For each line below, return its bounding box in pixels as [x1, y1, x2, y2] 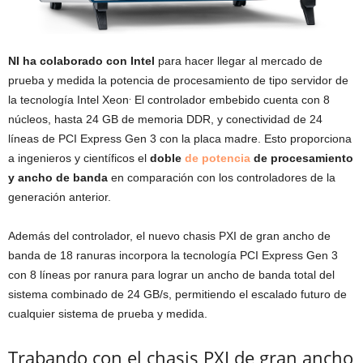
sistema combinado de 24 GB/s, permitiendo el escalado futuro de [8, 288, 347, 301]
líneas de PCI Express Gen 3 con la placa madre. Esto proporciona [8, 132, 352, 145]
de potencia [185, 152, 250, 164]
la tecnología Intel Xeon [8, 93, 129, 106]
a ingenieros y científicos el [8, 152, 150, 164]
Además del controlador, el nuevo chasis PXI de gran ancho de [8, 229, 331, 242]
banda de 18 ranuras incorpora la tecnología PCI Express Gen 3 [8, 249, 338, 262]
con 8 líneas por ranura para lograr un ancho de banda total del [8, 268, 335, 281]
